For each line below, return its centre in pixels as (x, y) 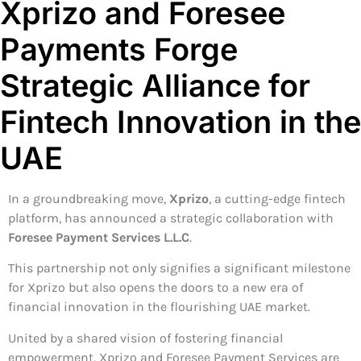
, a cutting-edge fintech (277, 198)
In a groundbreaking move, (89, 198)
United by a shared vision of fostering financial (145, 338)
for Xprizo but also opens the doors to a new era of (156, 288)
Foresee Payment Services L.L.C (99, 237)
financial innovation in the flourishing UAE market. (159, 307)
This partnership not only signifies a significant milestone (179, 268)
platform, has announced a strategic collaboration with (171, 218)
